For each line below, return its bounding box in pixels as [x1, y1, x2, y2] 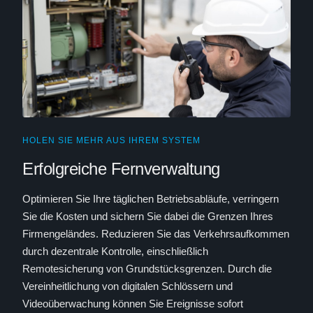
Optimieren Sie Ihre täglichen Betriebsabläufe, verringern [22, 193, 279, 205]
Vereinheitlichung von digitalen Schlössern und [22, 280, 233, 292]
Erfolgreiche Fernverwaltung [22, 159, 220, 178]
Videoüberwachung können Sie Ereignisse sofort [22, 298, 243, 310]
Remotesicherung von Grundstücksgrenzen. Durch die [22, 263, 272, 275]
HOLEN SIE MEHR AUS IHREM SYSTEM [22, 136, 201, 145]
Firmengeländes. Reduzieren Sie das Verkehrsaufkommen [22, 228, 289, 240]
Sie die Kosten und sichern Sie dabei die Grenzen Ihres [22, 210, 273, 222]
